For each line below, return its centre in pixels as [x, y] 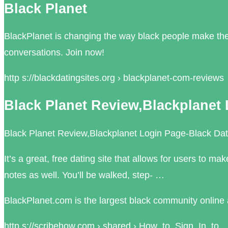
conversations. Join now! [54, 53]
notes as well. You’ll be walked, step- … [84, 175]
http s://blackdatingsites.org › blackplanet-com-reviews [114, 78]
